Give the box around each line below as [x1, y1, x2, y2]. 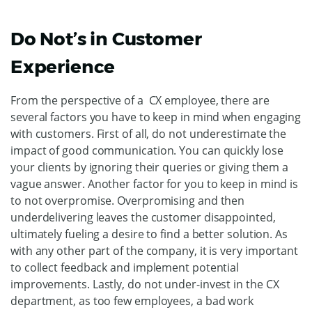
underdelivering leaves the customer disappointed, [10, 209, 276, 225]
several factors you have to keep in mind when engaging [10, 109, 302, 125]
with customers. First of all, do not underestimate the [10, 125, 287, 141]
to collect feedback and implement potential [10, 259, 240, 275]
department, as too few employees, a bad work [10, 292, 254, 309]
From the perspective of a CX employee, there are [10, 92, 270, 108]
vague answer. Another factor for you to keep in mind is [10, 175, 299, 192]
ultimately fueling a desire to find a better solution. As [10, 226, 288, 242]
